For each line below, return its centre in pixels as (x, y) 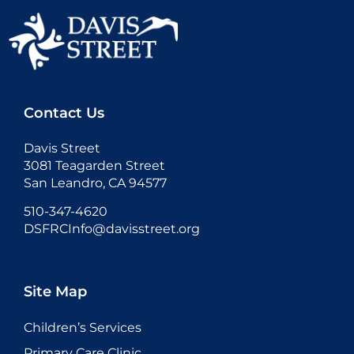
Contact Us (64, 113)
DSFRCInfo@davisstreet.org (112, 228)
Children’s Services (83, 328)
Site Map (55, 292)
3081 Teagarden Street (94, 165)
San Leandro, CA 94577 (95, 183)
